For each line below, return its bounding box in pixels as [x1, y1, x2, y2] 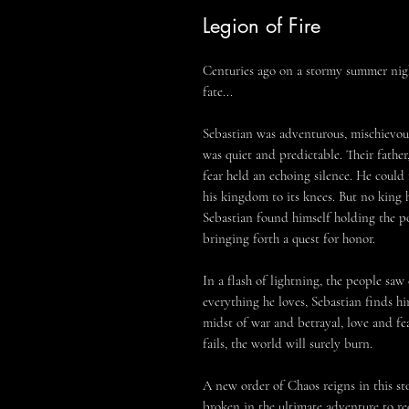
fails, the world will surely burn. [203, 335, 372, 351]
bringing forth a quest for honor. [203, 230, 375, 246]
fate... [203, 83, 233, 100]
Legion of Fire [203, 13, 320, 38]
